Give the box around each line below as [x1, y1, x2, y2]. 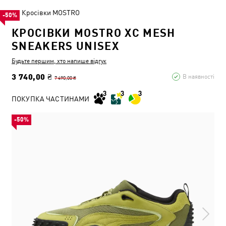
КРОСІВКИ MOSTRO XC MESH [12, 26, 176, 39]
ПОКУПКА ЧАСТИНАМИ [12, 94, 90, 103]
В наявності [183, 73, 214, 80]
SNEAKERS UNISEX [12, 39, 120, 52]
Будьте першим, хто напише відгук [12, 58, 106, 65]
